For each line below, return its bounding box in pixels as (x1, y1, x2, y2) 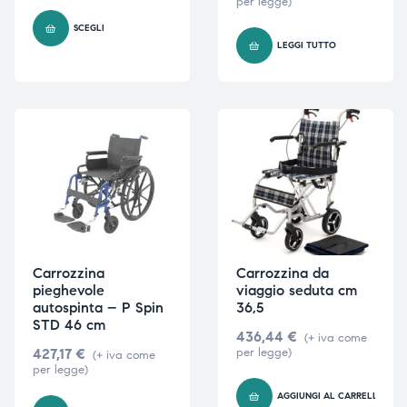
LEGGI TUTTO (276, 40, 336, 52)
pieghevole (32, 281, 104, 299)
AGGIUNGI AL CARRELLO (276, 390, 385, 402)
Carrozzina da (235, 263, 329, 282)
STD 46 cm (32, 315, 105, 333)
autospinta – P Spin (32, 298, 164, 316)
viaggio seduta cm (235, 281, 357, 299)
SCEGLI (73, 23, 104, 35)
